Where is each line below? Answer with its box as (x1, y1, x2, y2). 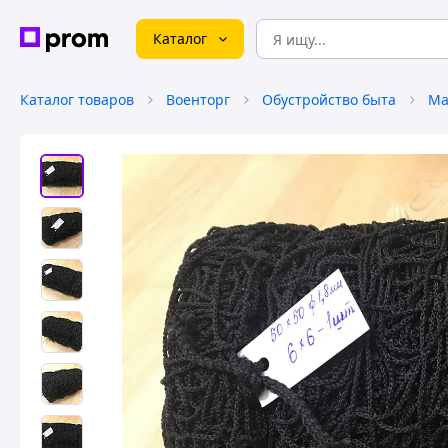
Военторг (166, 90, 230, 109)
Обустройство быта (262, 90, 396, 109)
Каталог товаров (20, 90, 134, 109)
